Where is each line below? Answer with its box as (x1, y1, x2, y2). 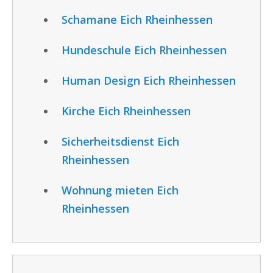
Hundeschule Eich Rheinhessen (62, 42, 227, 57)
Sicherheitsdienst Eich (62, 133, 179, 149)
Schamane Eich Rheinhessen (62, 12, 213, 27)
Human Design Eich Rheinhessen (62, 73, 236, 88)
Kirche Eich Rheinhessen (62, 103, 191, 118)
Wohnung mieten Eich (62, 182, 179, 197)
